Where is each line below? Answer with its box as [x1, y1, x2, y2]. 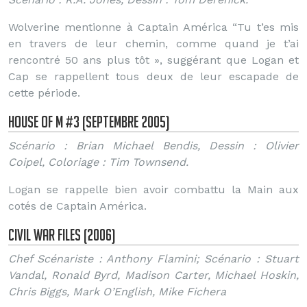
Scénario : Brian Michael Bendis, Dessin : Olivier [8, 139, 299, 152]
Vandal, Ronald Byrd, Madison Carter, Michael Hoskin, [8, 269, 299, 282]
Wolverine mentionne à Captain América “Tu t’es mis [8, 21, 299, 34]
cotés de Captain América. [8, 199, 147, 212]
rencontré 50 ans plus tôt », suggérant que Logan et [8, 53, 299, 66]
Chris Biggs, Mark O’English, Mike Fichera [8, 285, 226, 298]
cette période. [8, 86, 80, 99]
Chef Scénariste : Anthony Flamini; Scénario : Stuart [8, 252, 299, 265]
